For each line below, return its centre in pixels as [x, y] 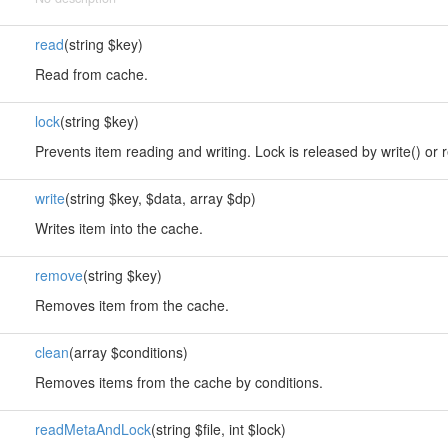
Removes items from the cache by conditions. [178, 382]
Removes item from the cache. [131, 305]
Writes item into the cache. [118, 228]
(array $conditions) [128, 352]
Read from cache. [91, 74]
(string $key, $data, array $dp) [160, 198]
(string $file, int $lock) [218, 429]
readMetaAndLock [92, 429]
